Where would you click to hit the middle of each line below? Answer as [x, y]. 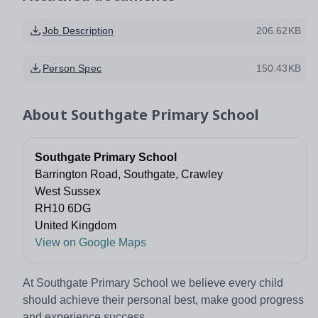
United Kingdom [76, 225]
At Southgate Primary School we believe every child [153, 283]
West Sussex [68, 191]
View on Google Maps [91, 242]
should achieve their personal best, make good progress [163, 300]
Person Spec [72, 68]
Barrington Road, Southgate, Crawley [129, 174]
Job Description [78, 30]
